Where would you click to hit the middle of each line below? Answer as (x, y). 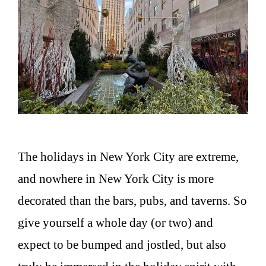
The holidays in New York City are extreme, (128, 156)
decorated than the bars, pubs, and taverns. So (132, 200)
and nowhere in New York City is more (116, 178)
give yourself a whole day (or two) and (115, 222)
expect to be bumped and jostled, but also (122, 244)
